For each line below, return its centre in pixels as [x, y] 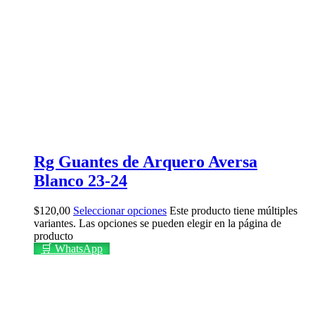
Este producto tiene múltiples [233, 210]
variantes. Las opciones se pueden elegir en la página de [157, 223]
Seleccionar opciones [120, 210]
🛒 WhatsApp [72, 248]
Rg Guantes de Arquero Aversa [146, 161]
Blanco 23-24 [81, 180]
